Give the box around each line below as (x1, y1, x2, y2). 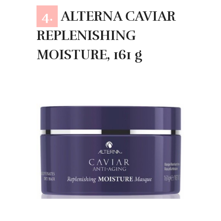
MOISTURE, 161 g (37, 46, 142, 64)
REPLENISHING (37, 27, 136, 44)
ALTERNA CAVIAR (58, 8, 176, 25)
